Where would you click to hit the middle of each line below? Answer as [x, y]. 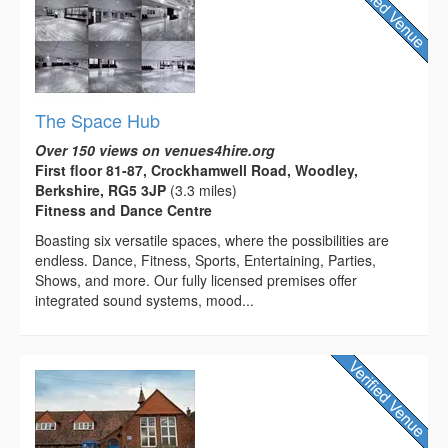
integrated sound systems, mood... [144, 299]
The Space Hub [97, 119]
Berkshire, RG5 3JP [100, 189]
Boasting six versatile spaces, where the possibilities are [212, 239]
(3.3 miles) [201, 189]
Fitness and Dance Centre [123, 209]
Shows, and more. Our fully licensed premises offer [196, 279]
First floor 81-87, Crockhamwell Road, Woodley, [196, 169]
